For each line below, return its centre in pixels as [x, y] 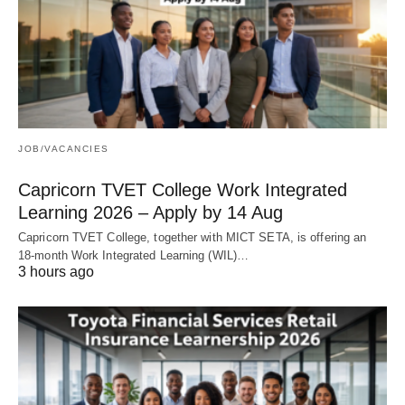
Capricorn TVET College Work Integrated [183, 190]
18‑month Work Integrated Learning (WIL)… [134, 256]
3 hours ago [56, 272]
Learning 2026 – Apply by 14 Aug [151, 213]
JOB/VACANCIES [64, 149]
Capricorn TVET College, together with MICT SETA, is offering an [193, 238]
